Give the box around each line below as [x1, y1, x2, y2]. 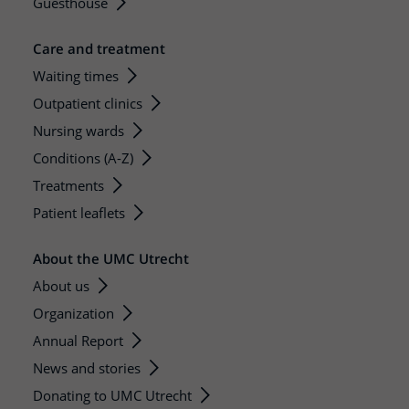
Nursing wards [33, 121, 124, 140]
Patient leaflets [33, 203, 125, 222]
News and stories [33, 358, 141, 377]
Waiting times [33, 66, 119, 85]
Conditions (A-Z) [33, 148, 133, 167]
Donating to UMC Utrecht [33, 385, 192, 404]
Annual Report [33, 330, 123, 350]
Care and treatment [33, 38, 165, 58]
